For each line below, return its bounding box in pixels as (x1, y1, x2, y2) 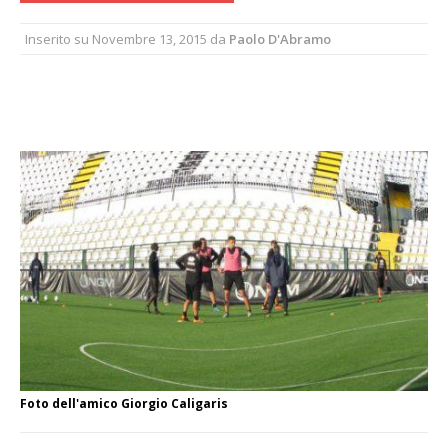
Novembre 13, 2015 (92, 29, 207, 48)
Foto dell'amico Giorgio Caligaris (20, 394, 228, 412)
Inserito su (25, 29, 92, 48)
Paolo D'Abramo (229, 29, 331, 48)
